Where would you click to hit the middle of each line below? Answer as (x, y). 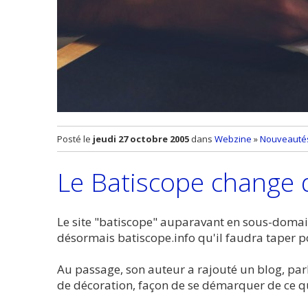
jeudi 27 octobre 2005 (141, 139)
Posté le (75, 139)
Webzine (233, 139)
